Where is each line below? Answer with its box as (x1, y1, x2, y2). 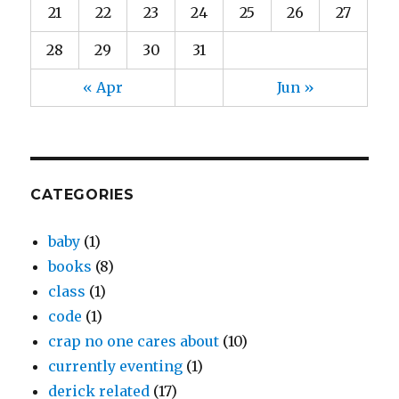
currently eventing (48, 357, 183, 376)
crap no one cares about (48, 332, 220, 351)
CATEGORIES (30, 186, 134, 204)
